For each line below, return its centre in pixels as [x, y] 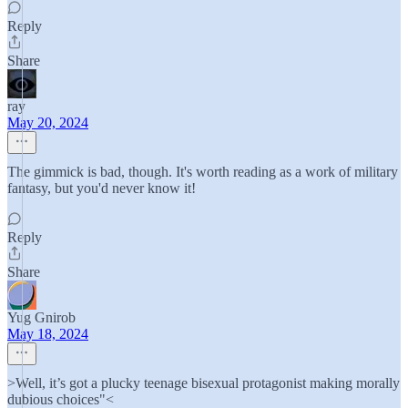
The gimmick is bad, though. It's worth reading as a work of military [203, 172]
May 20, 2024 [48, 122]
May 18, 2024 [48, 334]
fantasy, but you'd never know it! [102, 188]
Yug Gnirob [41, 317]
